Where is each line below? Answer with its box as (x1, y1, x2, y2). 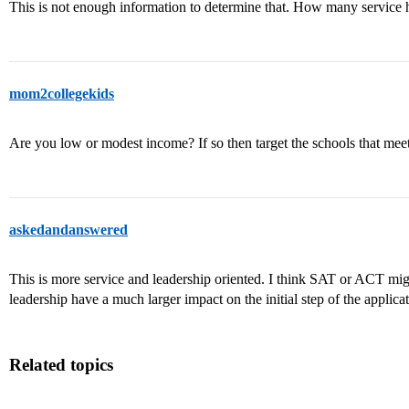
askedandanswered (9, 222, 128, 237)
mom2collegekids (9, 86, 114, 101)
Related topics (9, 355, 113, 374)
